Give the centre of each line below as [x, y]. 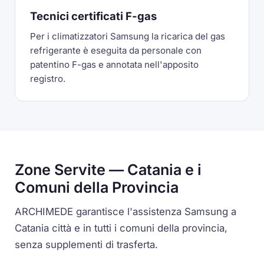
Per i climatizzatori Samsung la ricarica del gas [128, 36]
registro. [48, 78]
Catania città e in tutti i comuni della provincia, [121, 228]
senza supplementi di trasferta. [87, 245]
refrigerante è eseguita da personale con [116, 50]
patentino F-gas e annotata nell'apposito [115, 64]
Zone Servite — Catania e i [108, 169]
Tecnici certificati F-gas [94, 16]
